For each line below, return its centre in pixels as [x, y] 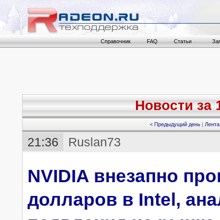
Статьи [182, 41]
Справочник [115, 41]
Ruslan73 [95, 142]
